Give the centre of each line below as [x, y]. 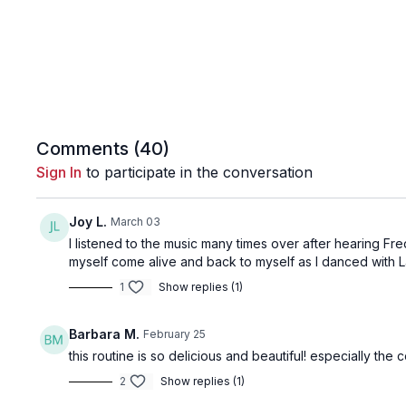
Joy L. [88, 222]
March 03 [136, 222]
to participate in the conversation [198, 172]
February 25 [175, 334]
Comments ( [88, 149]
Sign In [59, 172]
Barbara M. [105, 334]
